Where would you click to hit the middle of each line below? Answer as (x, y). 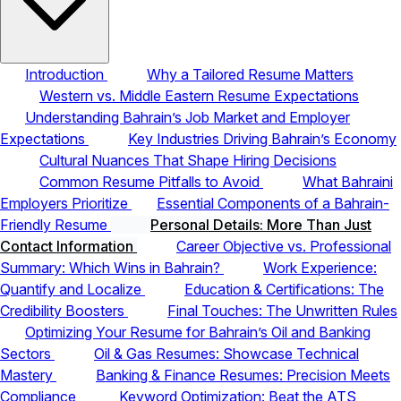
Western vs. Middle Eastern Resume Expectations (199, 95)
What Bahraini (348, 181)
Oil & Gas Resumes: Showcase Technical (226, 353)
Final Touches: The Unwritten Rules (282, 310)
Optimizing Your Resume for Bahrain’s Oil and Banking (198, 332)
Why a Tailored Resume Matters (250, 74)
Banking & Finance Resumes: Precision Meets (243, 375)
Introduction (66, 74)
